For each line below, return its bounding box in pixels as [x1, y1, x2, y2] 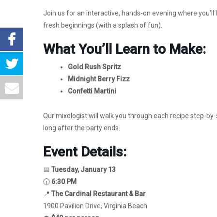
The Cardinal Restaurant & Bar [51, 189, 146, 198]
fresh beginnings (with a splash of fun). [43, 21, 162, 30]
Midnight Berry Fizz [68, 75, 130, 83]
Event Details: [43, 143, 126, 160]
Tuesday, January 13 [51, 165, 116, 173]
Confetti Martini [68, 87, 116, 95]
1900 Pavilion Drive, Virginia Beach [43, 201, 147, 210]
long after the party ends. [43, 124, 120, 132]
